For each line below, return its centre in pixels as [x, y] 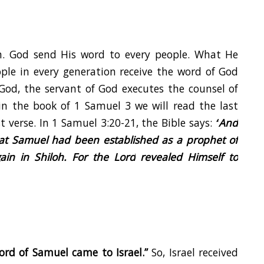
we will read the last [187, 106]
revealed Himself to [187, 157]
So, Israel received [193, 253]
